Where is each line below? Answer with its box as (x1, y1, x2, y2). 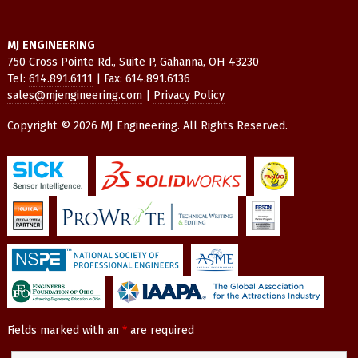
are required (126, 323, 194, 337)
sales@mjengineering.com (6, 88, 142, 102)
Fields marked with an (6, 323, 122, 337)
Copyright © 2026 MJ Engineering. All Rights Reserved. (6, 119, 288, 133)
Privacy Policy (153, 88, 225, 102)
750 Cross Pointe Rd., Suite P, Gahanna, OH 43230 (6, 54, 259, 69)
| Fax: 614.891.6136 (92, 71, 190, 86)
